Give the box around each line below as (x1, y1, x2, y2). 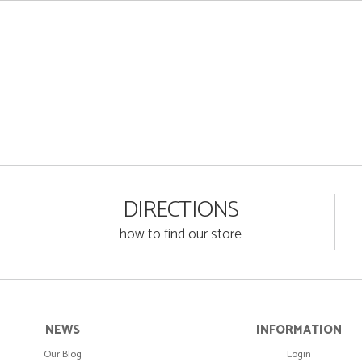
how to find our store (120, 221, 242, 246)
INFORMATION (256, 319, 343, 340)
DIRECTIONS (122, 191, 239, 229)
